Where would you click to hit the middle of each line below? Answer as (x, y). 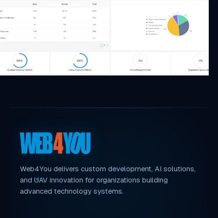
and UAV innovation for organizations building (94, 180)
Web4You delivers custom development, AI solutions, (108, 169)
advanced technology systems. (72, 191)
